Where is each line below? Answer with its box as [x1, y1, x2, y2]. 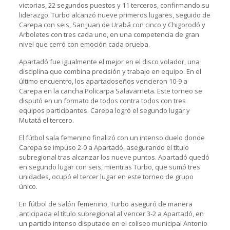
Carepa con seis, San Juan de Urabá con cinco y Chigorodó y [18, 20, 205, 29]
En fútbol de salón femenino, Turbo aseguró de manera [18, 199, 193, 208]
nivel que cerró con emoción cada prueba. [18, 39, 150, 49]
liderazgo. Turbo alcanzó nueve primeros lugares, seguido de [18, 10, 210, 20]
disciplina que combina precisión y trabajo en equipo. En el [18, 66, 201, 76]
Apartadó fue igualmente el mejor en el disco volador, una [18, 56, 200, 66]
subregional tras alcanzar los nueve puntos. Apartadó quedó [18, 152, 209, 162]
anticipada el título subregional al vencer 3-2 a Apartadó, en [18, 208, 204, 218]
